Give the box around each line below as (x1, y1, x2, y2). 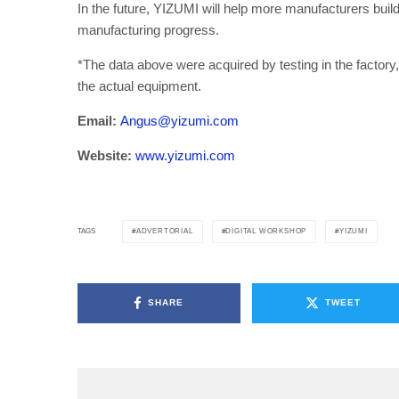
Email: (77, 112, 117, 128)
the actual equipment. (77, 77, 201, 94)
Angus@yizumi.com (120, 112, 239, 128)
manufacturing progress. (77, 21, 219, 37)
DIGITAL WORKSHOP (225, 226, 307, 235)
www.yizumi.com (135, 147, 235, 163)
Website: (77, 147, 135, 163)
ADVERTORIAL (135, 226, 193, 235)
